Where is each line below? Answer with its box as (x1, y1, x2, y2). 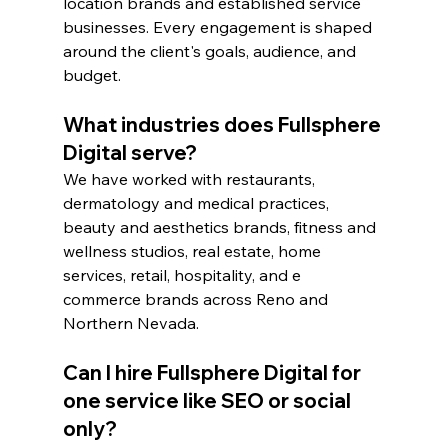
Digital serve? (62, 140, 197, 166)
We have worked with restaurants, (62, 169, 319, 190)
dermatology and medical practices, (62, 193, 333, 214)
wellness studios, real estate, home (62, 241, 325, 262)
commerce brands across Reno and (62, 289, 332, 310)
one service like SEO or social (62, 388, 355, 414)
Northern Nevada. (62, 313, 199, 334)
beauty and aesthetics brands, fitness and (62, 217, 380, 238)
